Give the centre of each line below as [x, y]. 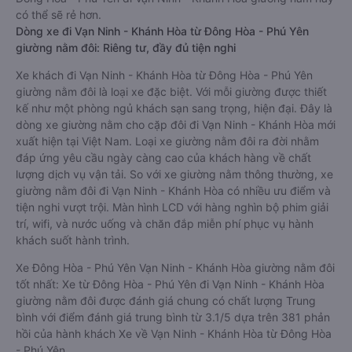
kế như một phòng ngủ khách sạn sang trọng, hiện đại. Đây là [174, 108]
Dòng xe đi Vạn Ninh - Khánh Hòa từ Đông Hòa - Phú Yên [162, 31]
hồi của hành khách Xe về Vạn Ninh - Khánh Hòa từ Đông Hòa [174, 334]
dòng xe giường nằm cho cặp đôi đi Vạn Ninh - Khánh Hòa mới [176, 125]
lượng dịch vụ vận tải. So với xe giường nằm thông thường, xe [174, 174]
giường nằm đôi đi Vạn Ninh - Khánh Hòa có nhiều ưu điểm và [173, 191]
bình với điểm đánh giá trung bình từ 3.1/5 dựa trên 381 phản [173, 317]
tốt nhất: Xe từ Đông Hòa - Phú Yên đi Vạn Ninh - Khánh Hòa [170, 284]
